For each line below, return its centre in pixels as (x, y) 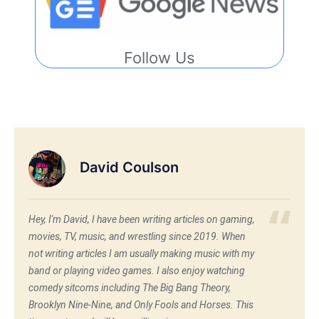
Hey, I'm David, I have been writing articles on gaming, (142, 220)
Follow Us (159, 58)
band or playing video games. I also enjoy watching (137, 271)
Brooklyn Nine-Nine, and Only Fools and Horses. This (141, 305)
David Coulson (129, 167)
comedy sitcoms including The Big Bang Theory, (130, 288)
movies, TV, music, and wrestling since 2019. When (137, 237)
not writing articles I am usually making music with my (141, 254)
